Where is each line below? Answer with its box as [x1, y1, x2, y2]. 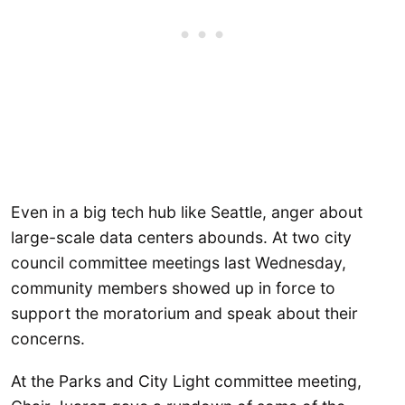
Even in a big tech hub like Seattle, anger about [11, 202, 363, 221]
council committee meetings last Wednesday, [11, 252, 346, 272]
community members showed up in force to [11, 278, 335, 297]
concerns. [11, 328, 85, 348]
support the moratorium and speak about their [11, 303, 358, 323]
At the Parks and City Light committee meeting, [11, 372, 362, 391]
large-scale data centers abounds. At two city [11, 227, 352, 247]
